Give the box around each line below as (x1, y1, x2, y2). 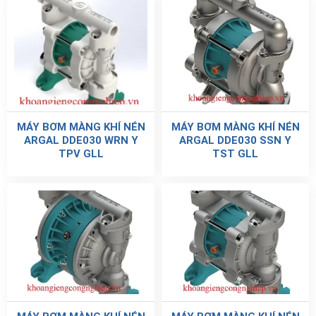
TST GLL (212, 147, 258, 161)
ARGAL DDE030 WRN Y (23, 134, 138, 147)
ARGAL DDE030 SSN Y (179, 134, 291, 147)
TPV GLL (58, 147, 104, 161)
